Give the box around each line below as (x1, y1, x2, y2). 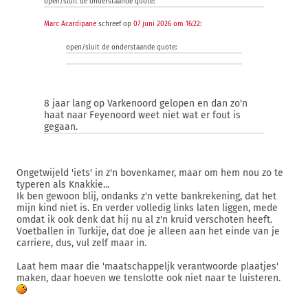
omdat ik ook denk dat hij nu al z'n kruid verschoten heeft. (16, 214, 272, 225)
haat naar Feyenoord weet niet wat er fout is (44, 109, 241, 121)
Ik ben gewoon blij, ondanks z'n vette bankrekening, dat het (16, 190, 276, 202)
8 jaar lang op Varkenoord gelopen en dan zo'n (44, 98, 247, 109)
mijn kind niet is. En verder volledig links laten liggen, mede (16, 202, 278, 214)
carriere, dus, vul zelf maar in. (16, 237, 146, 249)
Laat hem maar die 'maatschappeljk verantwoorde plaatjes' (16, 261, 278, 272)
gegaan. (44, 121, 78, 133)
